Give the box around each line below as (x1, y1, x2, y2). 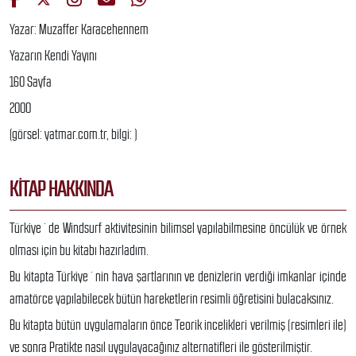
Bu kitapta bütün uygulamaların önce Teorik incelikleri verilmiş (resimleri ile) (10, 316, 346, 333)
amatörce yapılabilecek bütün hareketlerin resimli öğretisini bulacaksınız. (10, 290, 334, 307)
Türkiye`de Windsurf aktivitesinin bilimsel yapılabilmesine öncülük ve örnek (10, 219, 346, 236)
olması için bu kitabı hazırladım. (10, 242, 149, 258)
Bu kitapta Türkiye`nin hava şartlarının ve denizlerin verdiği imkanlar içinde (10, 268, 346, 284)
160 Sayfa (10, 73, 52, 90)
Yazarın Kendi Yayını (10, 47, 97, 64)
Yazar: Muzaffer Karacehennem (10, 21, 149, 37)
